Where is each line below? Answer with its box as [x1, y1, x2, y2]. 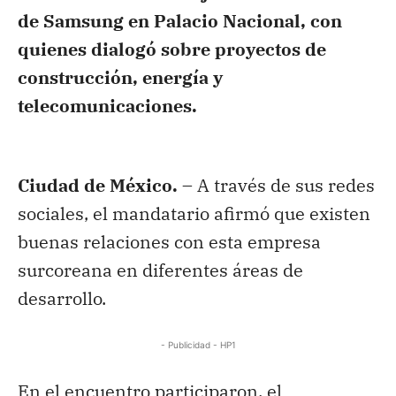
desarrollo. [18, 286, 106, 310]
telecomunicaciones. [18, 93, 197, 118]
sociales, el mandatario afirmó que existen [18, 201, 370, 225]
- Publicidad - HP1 [160, 339, 236, 350]
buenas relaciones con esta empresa [18, 229, 321, 254]
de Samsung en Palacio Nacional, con [18, 8, 342, 33]
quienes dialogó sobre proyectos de [18, 36, 326, 61]
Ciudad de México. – [18, 172, 197, 197]
